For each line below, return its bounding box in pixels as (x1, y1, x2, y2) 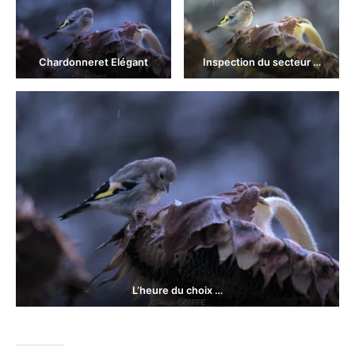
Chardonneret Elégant (39, 55, 148, 68)
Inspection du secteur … (202, 55, 321, 68)
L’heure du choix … (132, 284, 223, 297)
